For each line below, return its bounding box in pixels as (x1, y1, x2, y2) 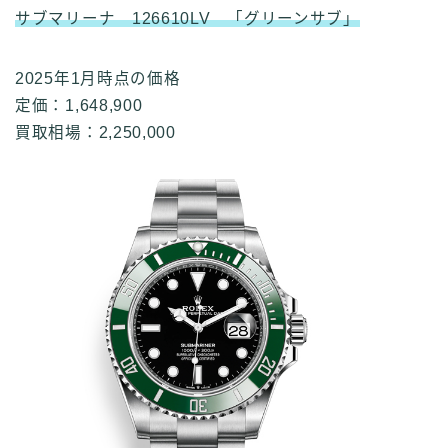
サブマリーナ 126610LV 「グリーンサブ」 (15, 10, 360, 28)
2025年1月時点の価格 (15, 70, 181, 88)
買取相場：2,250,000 (15, 124, 176, 142)
